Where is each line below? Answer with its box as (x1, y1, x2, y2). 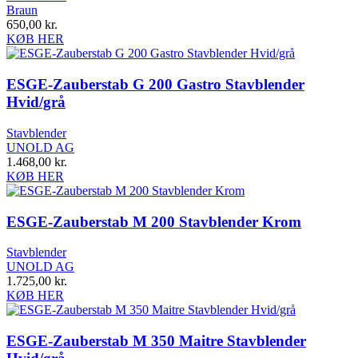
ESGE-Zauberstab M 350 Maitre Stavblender (6, 332, 306, 349)
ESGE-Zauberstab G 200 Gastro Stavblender (6, 76, 304, 93)
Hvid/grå (6, 93, 66, 111)
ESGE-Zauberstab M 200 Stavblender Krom (6, 213, 301, 230)
